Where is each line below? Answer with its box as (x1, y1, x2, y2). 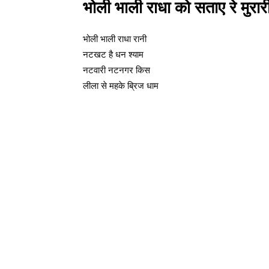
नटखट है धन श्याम (83, 49, 144, 60)
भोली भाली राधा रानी (83, 33, 147, 44)
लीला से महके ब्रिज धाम (83, 80, 159, 91)
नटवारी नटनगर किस (83, 64, 150, 76)
